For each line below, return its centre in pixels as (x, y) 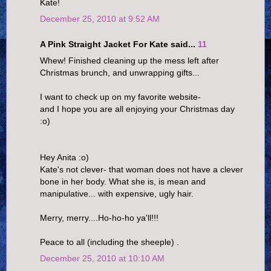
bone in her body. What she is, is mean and (123, 181)
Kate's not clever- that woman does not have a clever (142, 169)
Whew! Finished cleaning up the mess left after (129, 60)
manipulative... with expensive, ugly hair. (117, 193)
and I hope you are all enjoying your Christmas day (137, 109)
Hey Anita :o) (64, 157)
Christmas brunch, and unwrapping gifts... (120, 72)
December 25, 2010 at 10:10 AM (102, 259)
